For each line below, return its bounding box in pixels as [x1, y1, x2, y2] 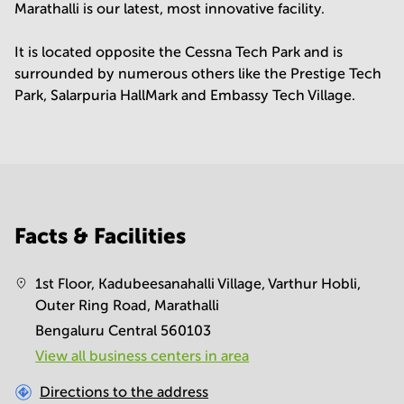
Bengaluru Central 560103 [35, 322, 212, 338]
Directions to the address [40, 383, 208, 399]
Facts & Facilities [14, 223, 186, 248]
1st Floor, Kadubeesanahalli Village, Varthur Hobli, [35, 275, 362, 291]
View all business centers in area [35, 347, 250, 363]
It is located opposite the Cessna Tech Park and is [14, 43, 343, 60]
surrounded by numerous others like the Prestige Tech [14, 65, 381, 81]
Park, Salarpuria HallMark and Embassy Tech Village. [14, 87, 355, 103]
